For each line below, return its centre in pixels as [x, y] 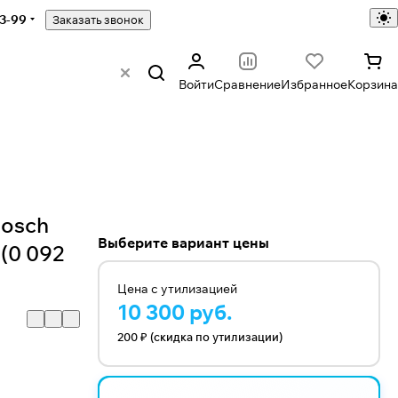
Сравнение [247, 84]
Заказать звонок [98, 20]
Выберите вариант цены [183, 243]
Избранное [314, 84]
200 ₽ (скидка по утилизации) [200, 337]
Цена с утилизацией [177, 289]
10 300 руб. [175, 312]
